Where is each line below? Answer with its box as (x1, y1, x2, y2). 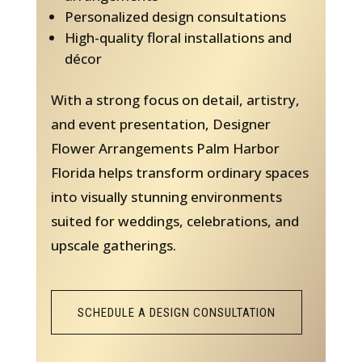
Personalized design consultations (64, 7, 286, 27)
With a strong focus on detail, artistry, (50, 90, 300, 110)
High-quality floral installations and (64, 28, 292, 48)
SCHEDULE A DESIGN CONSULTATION (77, 305, 276, 321)
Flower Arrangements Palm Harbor (50, 139, 280, 158)
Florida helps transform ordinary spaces (50, 163, 309, 183)
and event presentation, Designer (50, 115, 271, 134)
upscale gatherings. (50, 236, 176, 255)
